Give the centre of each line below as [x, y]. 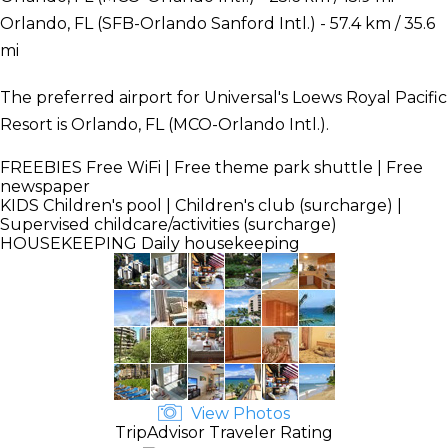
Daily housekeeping [218, 243]
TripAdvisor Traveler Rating [224, 432]
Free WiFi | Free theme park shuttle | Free [252, 167]
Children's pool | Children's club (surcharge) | [220, 205]
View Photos [238, 413]
